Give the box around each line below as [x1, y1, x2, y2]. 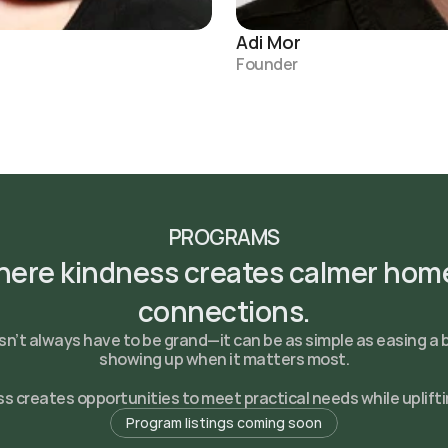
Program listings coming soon [126, 413, 322, 432]
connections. [137, 292, 311, 330]
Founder [236, 53, 298, 75]
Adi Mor [236, 30, 301, 54]
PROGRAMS [168, 223, 280, 251]
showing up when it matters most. [99, 348, 349, 370]
